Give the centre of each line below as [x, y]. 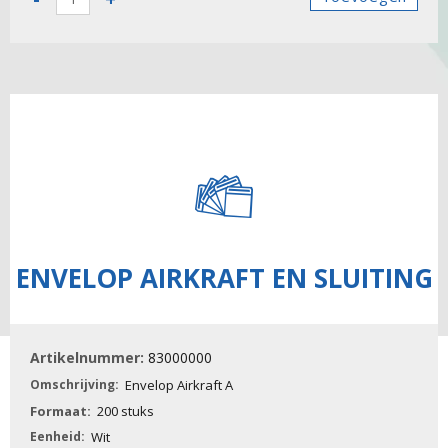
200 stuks [125, 411]
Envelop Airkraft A [179, 385]
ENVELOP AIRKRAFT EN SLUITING [224, 278]
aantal [62, 85]
